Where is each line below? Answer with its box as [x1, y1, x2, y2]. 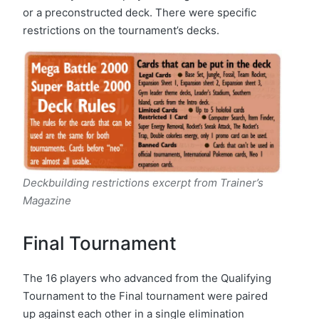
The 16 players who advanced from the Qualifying [23, 271, 271, 285]
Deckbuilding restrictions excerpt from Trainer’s [23, 175, 263, 189]
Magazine [23, 193, 71, 207]
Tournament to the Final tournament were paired [23, 288, 268, 303]
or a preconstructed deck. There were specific [23, 5, 256, 19]
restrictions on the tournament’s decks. [23, 23, 219, 37]
